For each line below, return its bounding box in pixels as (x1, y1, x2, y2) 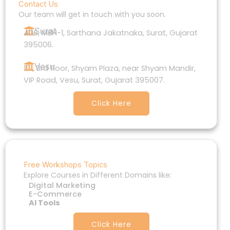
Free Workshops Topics (24, 160, 107, 169)
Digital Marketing (29, 180, 95, 190)
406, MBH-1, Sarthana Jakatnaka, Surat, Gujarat (24, 27, 198, 38)
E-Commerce (29, 188, 82, 199)
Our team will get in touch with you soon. (18, 9, 166, 20)
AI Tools (29, 197, 60, 208)
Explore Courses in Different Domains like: (24, 169, 171, 180)
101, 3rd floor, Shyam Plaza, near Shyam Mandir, (24, 63, 196, 73)
